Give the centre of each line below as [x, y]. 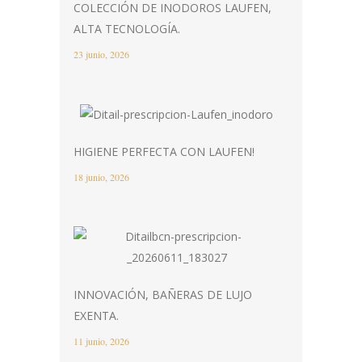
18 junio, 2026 [101, 177]
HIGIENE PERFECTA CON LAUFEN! [164, 152]
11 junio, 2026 [101, 341]
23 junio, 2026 [101, 54]
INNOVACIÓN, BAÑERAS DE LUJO [163, 295]
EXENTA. [96, 316]
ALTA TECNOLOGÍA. [127, 28]
